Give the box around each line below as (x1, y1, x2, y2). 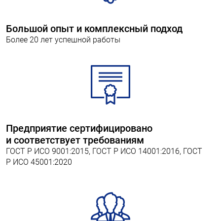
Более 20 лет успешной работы (6, 35, 120, 44)
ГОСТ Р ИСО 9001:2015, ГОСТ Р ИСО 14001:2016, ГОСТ (6, 147, 202, 156)
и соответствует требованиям (6, 134, 144, 146)
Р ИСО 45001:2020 (6, 157, 72, 167)
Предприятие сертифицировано (6, 122, 152, 134)
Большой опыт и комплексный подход (6, 23, 183, 35)
